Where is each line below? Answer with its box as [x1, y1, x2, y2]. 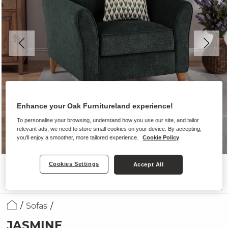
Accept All [133, 161, 164, 167]
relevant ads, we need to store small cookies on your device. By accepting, [17, 125, 202, 132]
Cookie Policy [142, 134, 180, 140]
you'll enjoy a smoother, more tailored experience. [17, 134, 140, 140]
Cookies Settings [48, 160, 99, 167]
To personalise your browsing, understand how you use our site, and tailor [17, 117, 199, 123]
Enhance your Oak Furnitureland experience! [17, 101, 174, 110]
